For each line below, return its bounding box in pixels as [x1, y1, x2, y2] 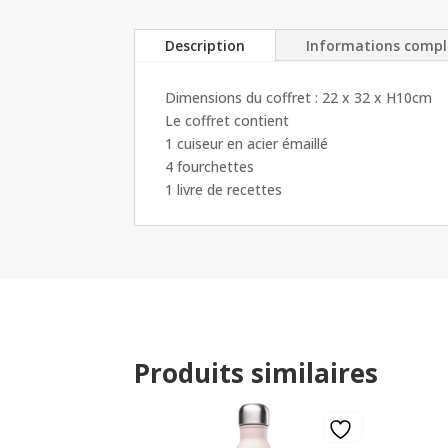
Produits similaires [134, 355, 379, 391]
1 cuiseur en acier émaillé [165, 133, 329, 153]
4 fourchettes [165, 156, 255, 176]
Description [165, 35, 246, 55]
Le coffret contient [165, 110, 290, 130]
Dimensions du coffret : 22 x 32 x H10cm [165, 87, 433, 107]
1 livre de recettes [165, 179, 283, 199]
